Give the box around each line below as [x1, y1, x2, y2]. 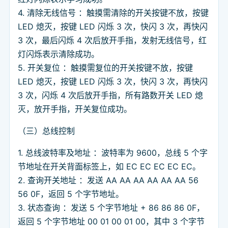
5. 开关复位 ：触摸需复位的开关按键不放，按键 [18, 63, 193, 73]
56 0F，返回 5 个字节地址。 [18, 189, 124, 199]
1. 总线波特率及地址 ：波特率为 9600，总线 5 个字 [18, 148, 208, 158]
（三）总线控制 [18, 126, 75, 136]
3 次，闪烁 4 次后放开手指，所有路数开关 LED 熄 [18, 90, 203, 101]
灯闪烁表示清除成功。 [18, 49, 99, 60]
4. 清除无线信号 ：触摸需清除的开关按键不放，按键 [18, 8, 209, 18]
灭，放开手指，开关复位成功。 [18, 104, 132, 115]
